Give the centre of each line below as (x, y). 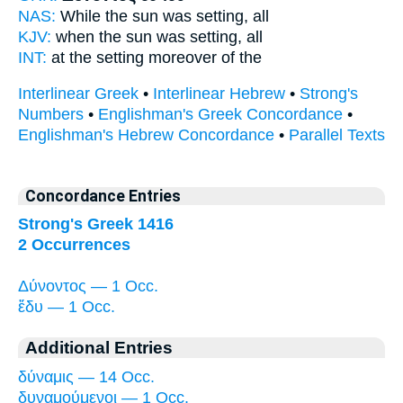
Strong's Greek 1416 (96, 224)
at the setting (98, 57)
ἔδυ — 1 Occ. (67, 306)
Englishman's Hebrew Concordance (146, 135)
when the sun (104, 36)
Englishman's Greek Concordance (220, 115)
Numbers (51, 115)
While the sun (109, 16)
